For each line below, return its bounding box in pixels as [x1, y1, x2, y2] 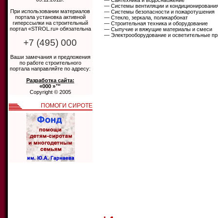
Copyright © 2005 [29, 89, 71, 95]
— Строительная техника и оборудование [104, 20, 208, 26]
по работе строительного [19, 60, 81, 66]
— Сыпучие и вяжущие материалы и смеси [104, 26, 212, 32]
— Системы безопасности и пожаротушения [104, 9, 215, 15]
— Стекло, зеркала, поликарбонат [104, 15, 188, 20]
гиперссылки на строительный [12, 20, 88, 26]
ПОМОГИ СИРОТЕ [41, 102, 92, 109]
